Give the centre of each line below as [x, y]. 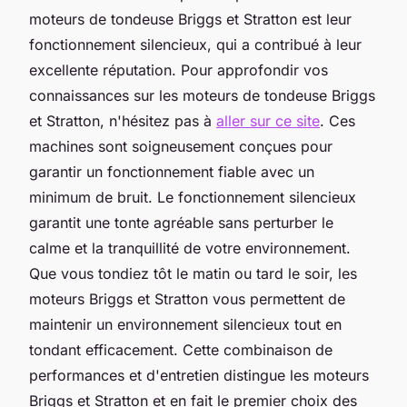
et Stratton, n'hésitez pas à [123, 120]
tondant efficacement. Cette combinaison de [181, 349]
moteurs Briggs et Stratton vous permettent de [187, 298]
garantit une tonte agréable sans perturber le [181, 222]
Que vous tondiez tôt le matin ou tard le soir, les [193, 273]
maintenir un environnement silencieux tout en [185, 324]
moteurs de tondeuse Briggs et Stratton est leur [190, 19]
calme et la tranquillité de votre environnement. [190, 248]
